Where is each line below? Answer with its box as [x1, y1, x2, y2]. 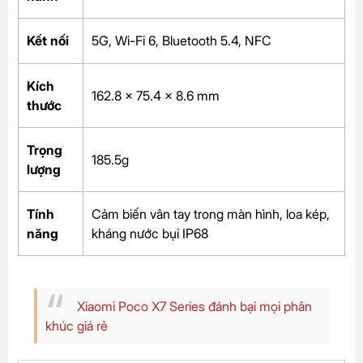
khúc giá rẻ [45, 318, 108, 335]
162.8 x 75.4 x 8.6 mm [92, 88, 220, 105]
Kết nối [27, 32, 69, 49]
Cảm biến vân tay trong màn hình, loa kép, [92, 206, 330, 223]
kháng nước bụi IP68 [92, 225, 208, 242]
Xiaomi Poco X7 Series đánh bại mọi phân [77, 298, 312, 315]
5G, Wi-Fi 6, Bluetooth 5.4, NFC [92, 32, 271, 49]
